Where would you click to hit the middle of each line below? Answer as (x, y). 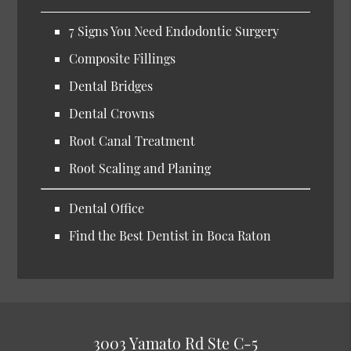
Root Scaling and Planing (140, 168)
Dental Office (107, 208)
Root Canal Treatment (132, 141)
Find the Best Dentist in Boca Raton (170, 236)
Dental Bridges (111, 86)
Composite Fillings (123, 59)
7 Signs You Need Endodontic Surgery (174, 31)
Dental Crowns (112, 114)
